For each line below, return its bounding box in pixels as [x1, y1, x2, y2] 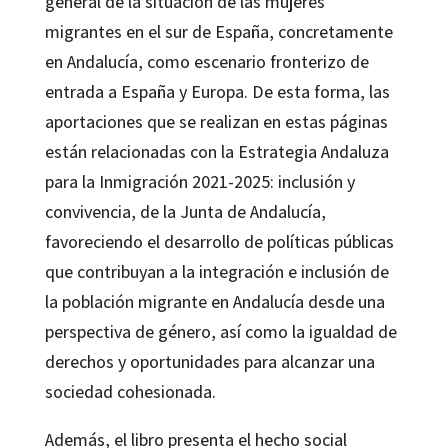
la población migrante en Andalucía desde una [44, 289, 385, 313]
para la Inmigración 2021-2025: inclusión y [44, 169, 355, 193]
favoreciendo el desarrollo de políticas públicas [44, 229, 394, 253]
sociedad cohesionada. [44, 379, 216, 403]
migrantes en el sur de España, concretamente [44, 19, 393, 43]
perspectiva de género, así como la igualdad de [44, 319, 397, 343]
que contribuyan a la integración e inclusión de [44, 259, 389, 283]
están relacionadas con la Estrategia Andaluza [44, 139, 389, 163]
